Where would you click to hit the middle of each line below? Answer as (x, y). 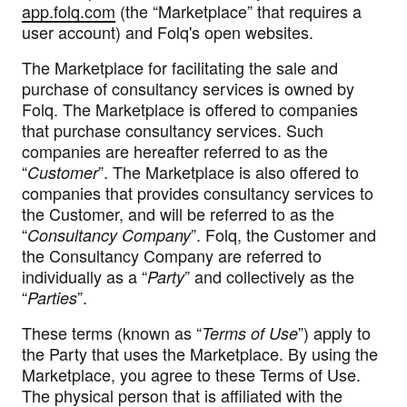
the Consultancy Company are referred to (172, 255)
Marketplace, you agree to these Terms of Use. (191, 374)
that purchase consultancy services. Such (173, 129)
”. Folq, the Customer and (283, 234)
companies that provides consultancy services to (198, 192)
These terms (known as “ (112, 332)
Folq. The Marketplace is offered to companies (190, 109)
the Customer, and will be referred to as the (178, 213)
